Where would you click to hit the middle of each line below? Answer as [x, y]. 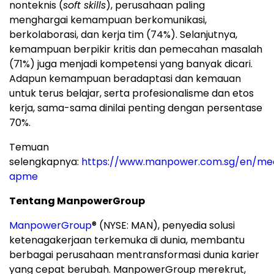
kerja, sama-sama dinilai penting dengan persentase [136, 108]
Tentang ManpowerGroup [77, 201]
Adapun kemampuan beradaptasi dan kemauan [125, 79]
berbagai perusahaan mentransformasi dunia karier [134, 255]
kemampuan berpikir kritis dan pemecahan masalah [136, 50]
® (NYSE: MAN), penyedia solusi [163, 226]
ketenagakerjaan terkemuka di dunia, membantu [127, 240]
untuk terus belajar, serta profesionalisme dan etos [131, 94]
